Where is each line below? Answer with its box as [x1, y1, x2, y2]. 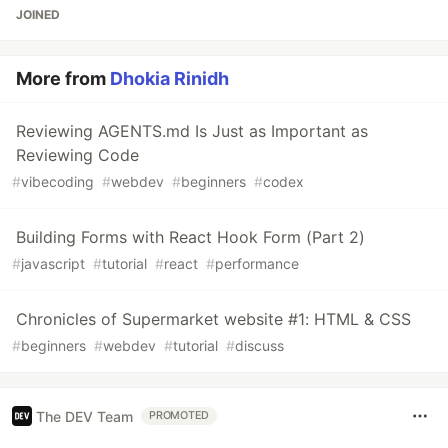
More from [16, 68, 110, 90]
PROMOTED [149, 409, 210, 423]
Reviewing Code [16, 145, 139, 166]
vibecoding [21, 173, 94, 191]
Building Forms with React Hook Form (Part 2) [16, 227, 365, 248]
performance [215, 255, 299, 273]
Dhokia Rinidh [110, 68, 229, 90]
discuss [235, 337, 284, 355]
